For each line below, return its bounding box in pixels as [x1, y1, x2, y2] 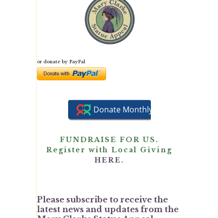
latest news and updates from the [36, 204, 179, 214]
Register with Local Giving [46, 145, 173, 154]
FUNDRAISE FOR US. [60, 135, 159, 144]
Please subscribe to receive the [36, 194, 168, 204]
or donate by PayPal [36, 58, 85, 64]
